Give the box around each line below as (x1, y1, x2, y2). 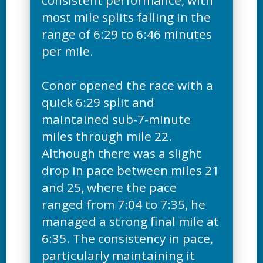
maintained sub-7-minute (42, 111, 191, 128)
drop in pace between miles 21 (42, 162, 220, 179)
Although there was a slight (42, 145, 202, 162)
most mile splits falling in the (42, 9, 211, 26)
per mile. (42, 43, 94, 60)
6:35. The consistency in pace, (42, 230, 214, 247)
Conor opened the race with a (42, 77, 214, 94)
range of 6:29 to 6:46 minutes (42, 26, 213, 43)
